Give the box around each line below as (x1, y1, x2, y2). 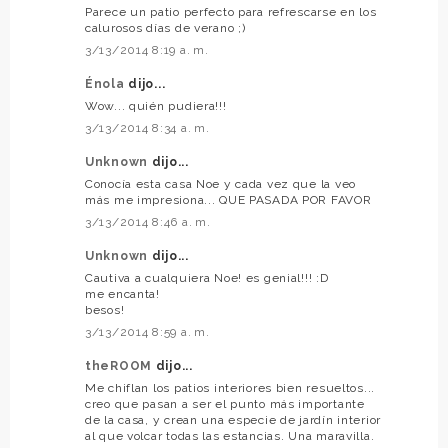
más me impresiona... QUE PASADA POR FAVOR (85, 193, 372, 208)
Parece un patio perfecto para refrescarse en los (85, 5, 377, 20)
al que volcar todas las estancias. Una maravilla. (85, 429, 375, 444)
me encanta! (85, 287, 160, 302)
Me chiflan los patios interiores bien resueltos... (85, 381, 376, 396)
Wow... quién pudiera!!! (85, 99, 227, 114)
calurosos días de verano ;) (85, 21, 246, 36)
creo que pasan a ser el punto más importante (85, 397, 365, 412)
